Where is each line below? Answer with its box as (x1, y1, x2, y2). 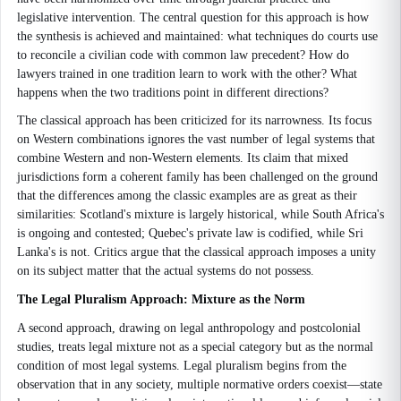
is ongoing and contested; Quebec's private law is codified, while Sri (17, 226, 363, 240)
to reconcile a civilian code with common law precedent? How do (17, 48, 349, 62)
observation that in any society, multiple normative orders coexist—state (17, 378, 382, 391)
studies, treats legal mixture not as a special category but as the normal (17, 340, 373, 354)
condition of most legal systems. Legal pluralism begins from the (17, 359, 346, 372)
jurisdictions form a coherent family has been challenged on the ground (17, 170, 378, 183)
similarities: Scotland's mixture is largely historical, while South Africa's (17, 208, 384, 221)
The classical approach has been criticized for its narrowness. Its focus (17, 114, 371, 127)
